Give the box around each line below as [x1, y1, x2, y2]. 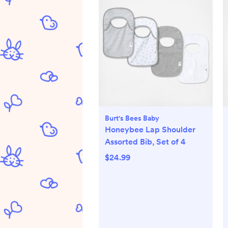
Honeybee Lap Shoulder [105, 125, 195, 135]
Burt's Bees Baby [105, 114, 159, 123]
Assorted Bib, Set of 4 [105, 137, 186, 147]
